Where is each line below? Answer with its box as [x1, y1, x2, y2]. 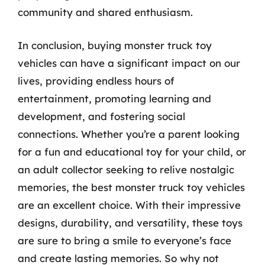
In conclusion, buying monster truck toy [18, 38, 212, 51]
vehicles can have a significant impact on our [18, 56, 240, 69]
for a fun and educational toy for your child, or [18, 145, 246, 158]
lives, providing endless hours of [18, 74, 174, 87]
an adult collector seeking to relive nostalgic [18, 163, 234, 176]
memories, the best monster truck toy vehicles [18, 180, 245, 193]
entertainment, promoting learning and [18, 92, 211, 105]
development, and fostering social [18, 109, 185, 122]
